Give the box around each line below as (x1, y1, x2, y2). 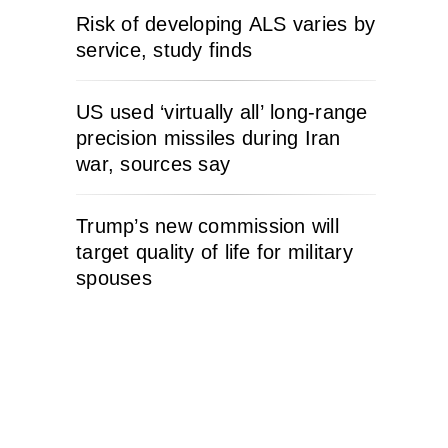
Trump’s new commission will (76, 214, 339, 237)
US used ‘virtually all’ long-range (76, 100, 368, 123)
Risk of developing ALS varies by (76, 12, 375, 35)
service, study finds (76, 38, 252, 61)
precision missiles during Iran (76, 126, 341, 149)
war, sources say (76, 152, 230, 175)
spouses (76, 266, 152, 289)
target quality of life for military (76, 240, 353, 263)
